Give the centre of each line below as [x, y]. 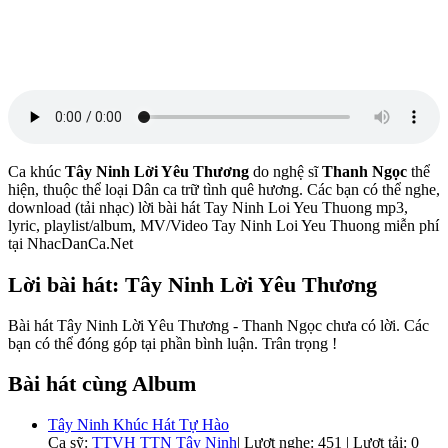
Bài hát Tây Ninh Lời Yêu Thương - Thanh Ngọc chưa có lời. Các [218, 325]
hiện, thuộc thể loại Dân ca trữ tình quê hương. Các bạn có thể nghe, [224, 190]
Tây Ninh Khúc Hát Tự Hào [138, 424]
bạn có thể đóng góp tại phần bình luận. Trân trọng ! [172, 343]
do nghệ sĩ [285, 172]
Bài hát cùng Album [102, 384]
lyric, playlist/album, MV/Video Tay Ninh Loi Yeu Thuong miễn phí [223, 226]
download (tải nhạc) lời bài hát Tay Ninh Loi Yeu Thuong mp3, [208, 208]
